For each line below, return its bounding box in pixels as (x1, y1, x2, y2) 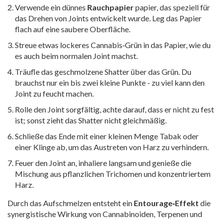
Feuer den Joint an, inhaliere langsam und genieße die (15, 158, 191, 167)
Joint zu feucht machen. (15, 88, 94, 98)
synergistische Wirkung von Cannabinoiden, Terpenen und (7, 209, 202, 219)
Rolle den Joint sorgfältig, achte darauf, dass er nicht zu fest (15, 104, 214, 114)
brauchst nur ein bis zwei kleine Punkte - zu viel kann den (15, 77, 205, 87)
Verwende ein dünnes (15, 2, 87, 12)
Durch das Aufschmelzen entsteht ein (7, 198, 134, 208)
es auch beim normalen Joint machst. (15, 51, 138, 60)
